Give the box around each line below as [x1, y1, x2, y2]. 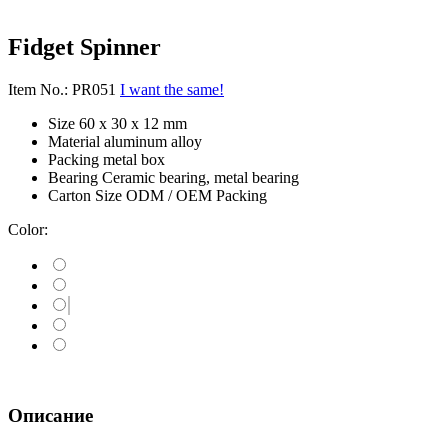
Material [48, 132, 100, 150]
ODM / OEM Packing [126, 186, 267, 204]
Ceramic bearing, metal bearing [102, 168, 299, 186]
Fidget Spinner [8, 33, 161, 60]
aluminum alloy [104, 132, 202, 150]
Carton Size [48, 186, 122, 204]
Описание [8, 404, 93, 426]
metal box [103, 150, 165, 168]
